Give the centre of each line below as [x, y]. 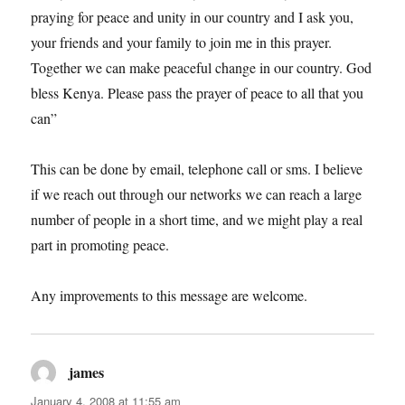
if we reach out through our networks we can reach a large [197, 193]
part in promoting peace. [100, 244]
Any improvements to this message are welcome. [170, 295]
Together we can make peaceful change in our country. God [202, 67]
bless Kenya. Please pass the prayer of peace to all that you [198, 92]
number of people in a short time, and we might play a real [197, 219]
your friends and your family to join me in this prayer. [182, 42]
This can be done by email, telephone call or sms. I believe [197, 168]
